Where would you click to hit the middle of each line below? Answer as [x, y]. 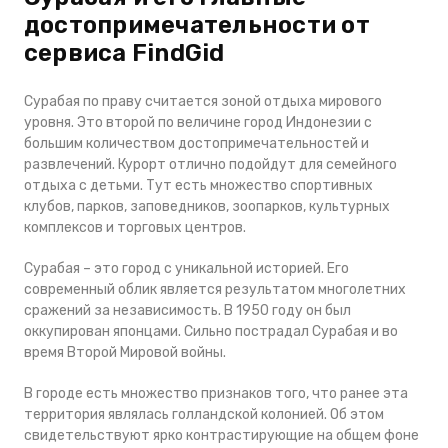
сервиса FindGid [124, 53]
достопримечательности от [197, 25]
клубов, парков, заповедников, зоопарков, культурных [207, 206]
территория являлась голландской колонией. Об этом [204, 414]
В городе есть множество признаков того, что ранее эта [216, 393]
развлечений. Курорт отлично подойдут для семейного [210, 164]
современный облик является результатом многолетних [215, 289]
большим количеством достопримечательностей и [196, 143]
